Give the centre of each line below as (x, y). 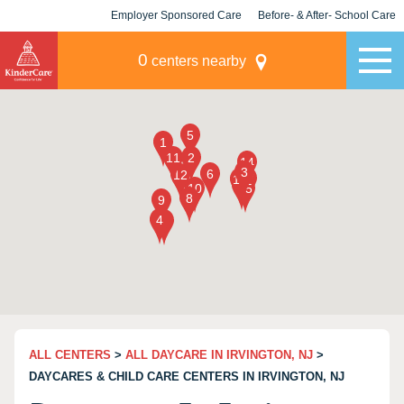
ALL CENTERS (70, 355)
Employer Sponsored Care (176, 15)
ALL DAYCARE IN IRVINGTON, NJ (219, 355)
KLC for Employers (176, 47)
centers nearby (197, 61)
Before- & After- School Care (327, 15)
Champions (327, 47)
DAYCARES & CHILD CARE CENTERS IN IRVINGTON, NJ (187, 376)
